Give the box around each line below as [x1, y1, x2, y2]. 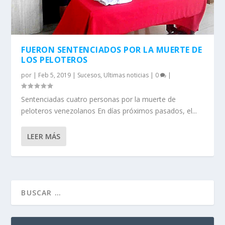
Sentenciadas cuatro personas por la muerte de [21, 94, 176, 104]
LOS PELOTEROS [21, 54, 88, 66]
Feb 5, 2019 [38, 71, 71, 80]
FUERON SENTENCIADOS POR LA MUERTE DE [21, 44, 202, 56]
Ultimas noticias [103, 71, 149, 80]
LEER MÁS [27, 132, 61, 142]
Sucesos [77, 71, 101, 80]
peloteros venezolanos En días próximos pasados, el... [21, 106, 197, 116]
